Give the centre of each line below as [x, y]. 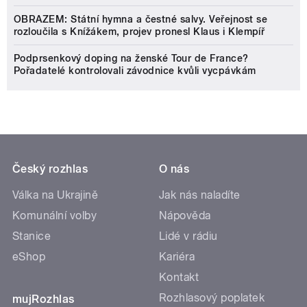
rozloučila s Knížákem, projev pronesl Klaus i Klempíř [139, 32]
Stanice [32, 236]
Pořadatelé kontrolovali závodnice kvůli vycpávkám [135, 71]
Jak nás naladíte [200, 195]
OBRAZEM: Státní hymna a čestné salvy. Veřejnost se [141, 20]
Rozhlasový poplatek [212, 298]
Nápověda [185, 216]
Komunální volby [55, 216]
